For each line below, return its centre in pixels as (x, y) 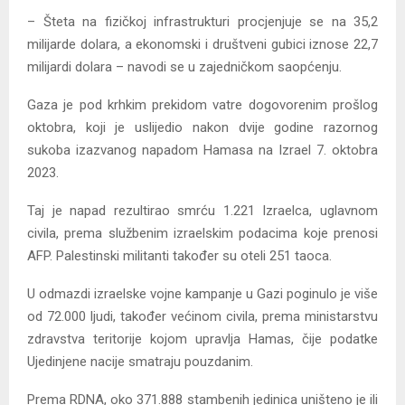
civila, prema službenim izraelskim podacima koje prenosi (202, 234)
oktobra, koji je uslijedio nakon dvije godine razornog (202, 128)
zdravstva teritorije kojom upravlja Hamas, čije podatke (202, 339)
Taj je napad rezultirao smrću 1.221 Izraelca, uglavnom (202, 211)
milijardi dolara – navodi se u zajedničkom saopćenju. (184, 67)
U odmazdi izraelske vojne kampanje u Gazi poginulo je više (202, 294)
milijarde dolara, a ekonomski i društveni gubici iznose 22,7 (202, 45)
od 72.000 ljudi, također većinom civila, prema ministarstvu (202, 317)
